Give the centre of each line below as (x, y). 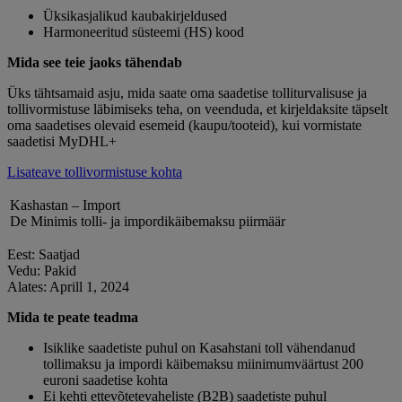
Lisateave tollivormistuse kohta (95, 172)
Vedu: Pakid (42, 271)
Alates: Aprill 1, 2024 (68, 287)
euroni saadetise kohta (105, 380)
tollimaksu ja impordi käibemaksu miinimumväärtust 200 (203, 364)
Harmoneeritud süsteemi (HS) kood (144, 32)
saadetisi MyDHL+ (62, 142)
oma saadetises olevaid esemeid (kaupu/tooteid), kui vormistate (184, 126)
